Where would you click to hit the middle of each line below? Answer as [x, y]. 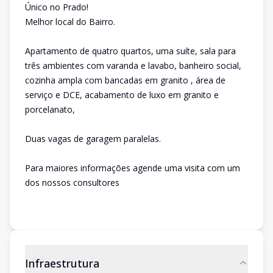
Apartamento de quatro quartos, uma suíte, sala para [130, 51]
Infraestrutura [62, 263]
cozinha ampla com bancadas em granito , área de [125, 80]
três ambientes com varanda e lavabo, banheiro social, [133, 66]
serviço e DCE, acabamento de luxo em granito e [122, 95]
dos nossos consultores [72, 183]
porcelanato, [50, 109]
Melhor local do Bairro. [70, 22]
